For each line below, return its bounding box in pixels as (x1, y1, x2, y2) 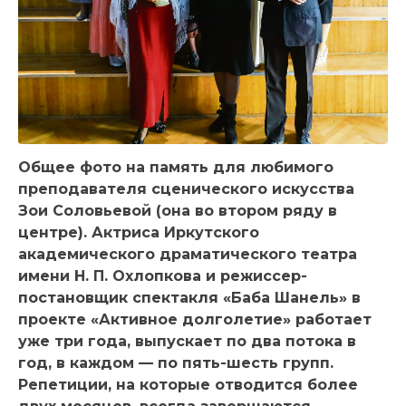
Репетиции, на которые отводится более (18, 376, 358, 394)
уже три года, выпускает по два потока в (18, 333, 356, 351)
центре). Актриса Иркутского (18, 224, 259, 242)
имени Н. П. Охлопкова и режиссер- (18, 267, 307, 285)
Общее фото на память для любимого (18, 159, 333, 177)
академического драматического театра (18, 246, 357, 264)
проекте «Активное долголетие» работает (18, 311, 372, 329)
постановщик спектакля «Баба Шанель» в (18, 289, 361, 307)
